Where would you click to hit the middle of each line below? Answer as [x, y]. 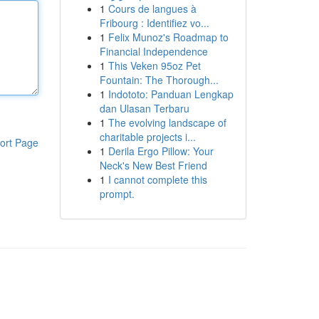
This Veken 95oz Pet [154, 66]
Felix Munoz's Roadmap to [168, 37]
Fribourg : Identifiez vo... [154, 23]
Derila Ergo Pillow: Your [161, 151]
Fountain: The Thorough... [159, 80]
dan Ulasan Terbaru [144, 108]
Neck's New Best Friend [153, 165]
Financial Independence [153, 51]
